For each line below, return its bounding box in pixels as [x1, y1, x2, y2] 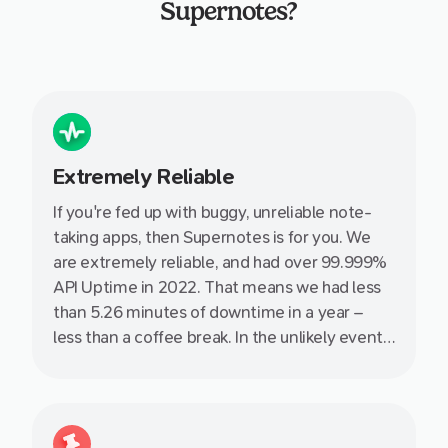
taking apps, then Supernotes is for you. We [53, 228, 371, 248]
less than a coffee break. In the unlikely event [53, 328, 383, 348]
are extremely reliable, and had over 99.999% [53, 253, 389, 273]
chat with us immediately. [53, 378, 240, 398]
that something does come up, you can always [53, 353, 393, 373]
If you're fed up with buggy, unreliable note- [53, 203, 372, 223]
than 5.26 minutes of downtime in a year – [53, 303, 363, 323]
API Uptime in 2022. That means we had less [53, 278, 381, 298]
